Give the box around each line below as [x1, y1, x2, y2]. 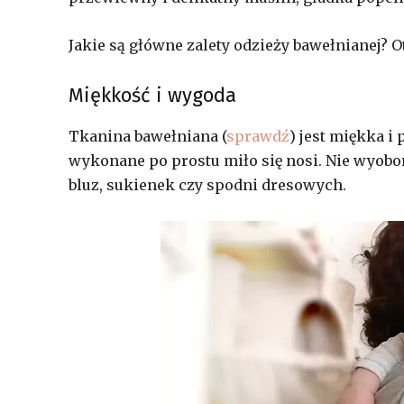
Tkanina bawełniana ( [69, 127, 226, 145]
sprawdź [226, 127, 289, 145]
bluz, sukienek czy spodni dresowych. [69, 176, 346, 194]
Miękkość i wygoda [69, 83, 236, 107]
